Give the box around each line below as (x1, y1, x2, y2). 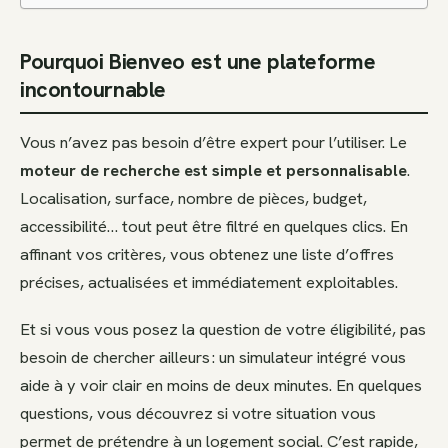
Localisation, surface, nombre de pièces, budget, (20, 186, 367, 209)
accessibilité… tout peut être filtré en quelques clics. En (20, 214, 408, 237)
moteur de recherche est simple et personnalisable (20, 158, 407, 181)
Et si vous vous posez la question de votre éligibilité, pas (20, 318, 426, 341)
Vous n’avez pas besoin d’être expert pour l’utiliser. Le (20, 130, 407, 153)
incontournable (20, 75, 166, 105)
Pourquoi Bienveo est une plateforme (20, 47, 376, 77)
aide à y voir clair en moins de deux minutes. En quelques (20, 374, 422, 397)
